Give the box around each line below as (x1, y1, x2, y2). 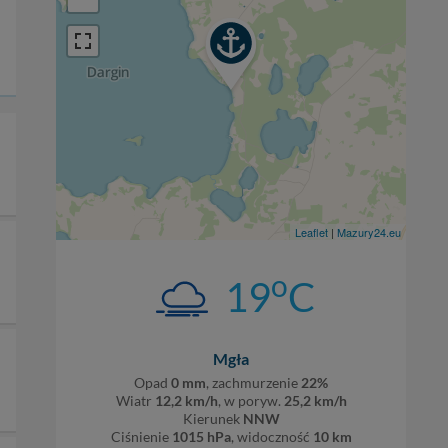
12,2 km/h (154, 392, 218, 409)
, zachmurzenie (206, 374, 301, 391)
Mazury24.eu (337, 224, 401, 240)
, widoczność (230, 428, 313, 445)
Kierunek (182, 410, 243, 427)
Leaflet (295, 224, 328, 240)
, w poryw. (217, 392, 284, 409)
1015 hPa (171, 428, 231, 445)
